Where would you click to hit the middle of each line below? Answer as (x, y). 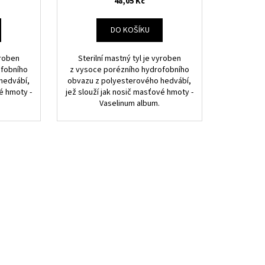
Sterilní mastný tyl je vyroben (129, 58)
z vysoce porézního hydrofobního (129, 70)
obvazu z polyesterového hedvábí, (130, 81)
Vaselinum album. (129, 103)
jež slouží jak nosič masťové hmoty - (129, 92)
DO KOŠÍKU (130, 30)
